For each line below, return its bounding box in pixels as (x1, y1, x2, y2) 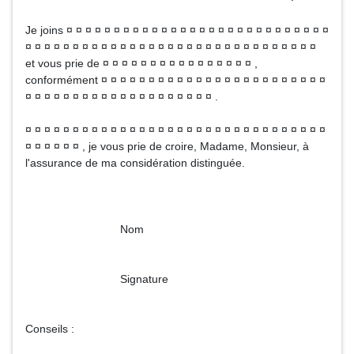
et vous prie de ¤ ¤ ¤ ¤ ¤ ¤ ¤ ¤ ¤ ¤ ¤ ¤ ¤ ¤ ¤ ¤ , (25, 57, 258, 70)
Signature (25, 273, 168, 285)
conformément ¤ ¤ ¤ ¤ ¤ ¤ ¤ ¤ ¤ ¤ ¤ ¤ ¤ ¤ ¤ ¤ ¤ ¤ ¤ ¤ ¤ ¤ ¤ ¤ (25, 73, 326, 86)
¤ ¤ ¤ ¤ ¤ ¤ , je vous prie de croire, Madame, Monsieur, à (25, 140, 309, 153)
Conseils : (25, 322, 74, 335)
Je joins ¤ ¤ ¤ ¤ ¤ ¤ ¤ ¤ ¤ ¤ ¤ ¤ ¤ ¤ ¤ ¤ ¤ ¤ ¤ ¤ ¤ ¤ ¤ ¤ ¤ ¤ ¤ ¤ (25, 24, 329, 36)
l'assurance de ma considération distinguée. (25, 156, 245, 169)
